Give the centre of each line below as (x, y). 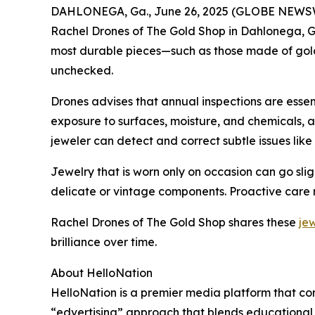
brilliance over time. (104, 242)
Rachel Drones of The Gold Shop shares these (175, 222)
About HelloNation (102, 273)
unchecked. (82, 70)
